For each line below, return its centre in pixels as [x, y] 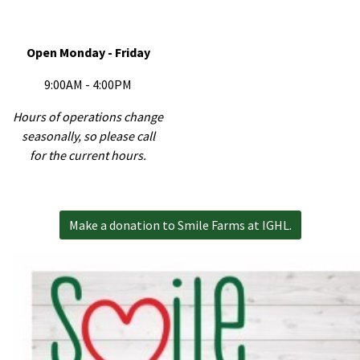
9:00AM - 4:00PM [88, 84]
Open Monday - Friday [88, 52]
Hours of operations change [88, 116]
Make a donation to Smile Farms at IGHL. [180, 225]
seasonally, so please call [88, 135]
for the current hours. [88, 155]
